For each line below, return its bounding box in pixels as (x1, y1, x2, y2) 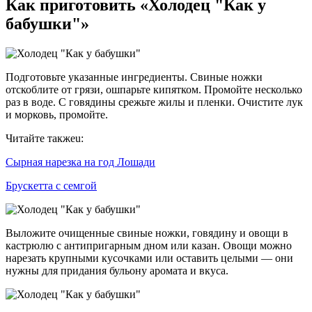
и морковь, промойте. (6, 109, 108, 121)
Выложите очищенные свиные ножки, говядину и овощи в (6, 227, 288, 240)
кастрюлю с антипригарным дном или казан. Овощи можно (6, 240, 292, 252)
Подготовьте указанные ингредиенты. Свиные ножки (6, 71, 263, 84)
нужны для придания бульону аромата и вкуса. (6, 265, 228, 277)
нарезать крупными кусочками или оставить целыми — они (6, 252, 293, 265)
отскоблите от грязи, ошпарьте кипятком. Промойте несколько (6, 84, 302, 96)
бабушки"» (6, 15, 89, 33)
